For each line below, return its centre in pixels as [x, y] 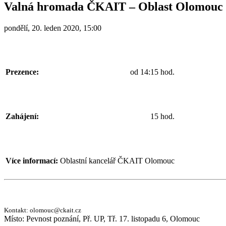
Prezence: [22, 72]
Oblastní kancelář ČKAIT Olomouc [117, 160]
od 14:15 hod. [152, 72]
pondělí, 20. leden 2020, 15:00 [53, 28]
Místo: [15, 218]
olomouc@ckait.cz [55, 210]
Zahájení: [22, 116]
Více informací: [32, 160]
